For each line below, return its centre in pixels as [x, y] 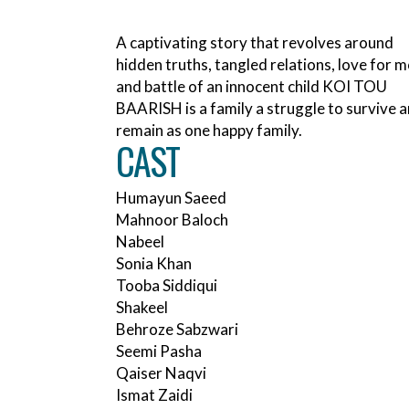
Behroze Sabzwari [177, 330]
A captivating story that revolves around [255, 43]
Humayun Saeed [171, 198]
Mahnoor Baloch [172, 220]
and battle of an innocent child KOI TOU [252, 87]
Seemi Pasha [159, 351]
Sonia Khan [154, 264]
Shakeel [142, 308]
